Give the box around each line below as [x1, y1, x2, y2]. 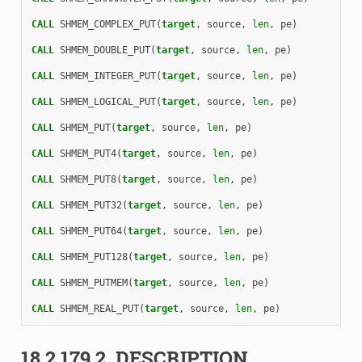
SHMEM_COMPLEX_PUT [59, 18, 156, 30]
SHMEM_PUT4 [59, 147, 116, 159]
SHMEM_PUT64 [59, 225, 122, 237]
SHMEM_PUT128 [59, 250, 128, 263]
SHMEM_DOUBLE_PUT [59, 44, 150, 56]
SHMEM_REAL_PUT [59, 302, 139, 314]
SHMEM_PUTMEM [59, 276, 128, 288]
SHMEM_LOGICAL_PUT [59, 95, 156, 107]
